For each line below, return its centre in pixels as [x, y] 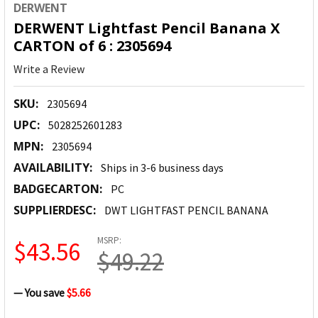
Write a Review [49, 69]
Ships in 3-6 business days [162, 168]
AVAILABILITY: [53, 168]
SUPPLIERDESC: [55, 210]
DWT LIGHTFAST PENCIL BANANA [186, 210]
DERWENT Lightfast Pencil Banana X [147, 28]
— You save [39, 293]
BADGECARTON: [58, 189]
